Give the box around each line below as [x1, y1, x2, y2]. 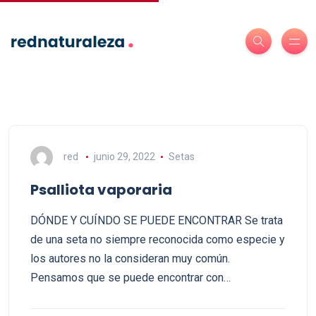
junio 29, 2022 [93, 150, 155, 162]
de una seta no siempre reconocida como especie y [30, 233, 285, 246]
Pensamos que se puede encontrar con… [30, 271, 231, 284]
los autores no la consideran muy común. [30, 252, 230, 265]
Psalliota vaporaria [30, 180, 172, 200]
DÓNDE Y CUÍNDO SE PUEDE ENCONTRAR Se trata [30, 214, 283, 227]
